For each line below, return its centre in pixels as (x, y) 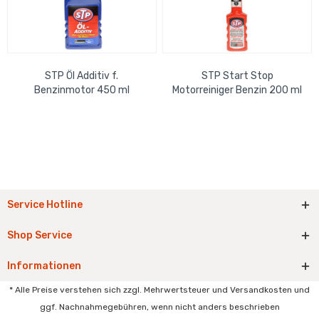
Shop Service (40, 236)
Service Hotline (45, 205)
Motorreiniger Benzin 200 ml (237, 90)
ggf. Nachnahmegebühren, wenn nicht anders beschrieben (159, 307)
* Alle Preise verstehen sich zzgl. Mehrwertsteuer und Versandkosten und (159, 290)
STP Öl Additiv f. (82, 75)
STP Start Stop (237, 75)
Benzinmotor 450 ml (82, 90)
